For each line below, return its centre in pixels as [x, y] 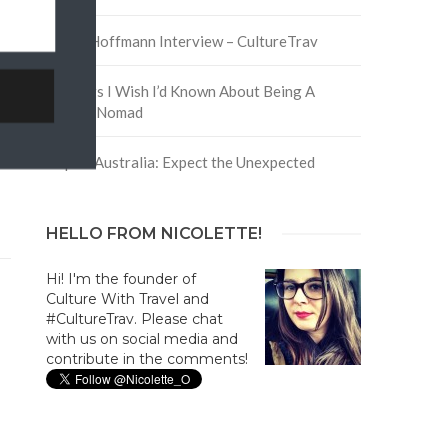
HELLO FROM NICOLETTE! [153, 233]
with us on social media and [141, 338]
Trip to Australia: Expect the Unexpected [180, 161]
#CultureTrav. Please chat [134, 318]
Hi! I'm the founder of [120, 278]
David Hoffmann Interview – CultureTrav [181, 40]
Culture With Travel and [127, 298]
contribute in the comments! [146, 358]
